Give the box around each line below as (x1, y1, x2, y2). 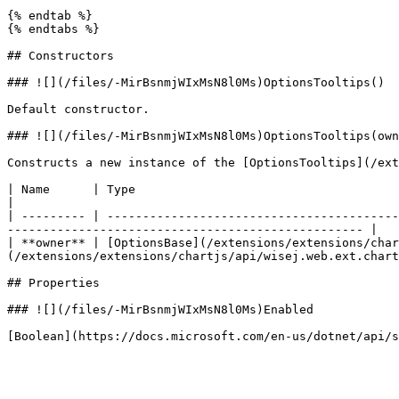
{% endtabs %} (7, 22, 100, 36)
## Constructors (7, 49, 114, 62)
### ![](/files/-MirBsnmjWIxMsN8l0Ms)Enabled (7, 303, 313, 316)
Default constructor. (7, 102, 150, 116)
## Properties (7, 276, 100, 289)
